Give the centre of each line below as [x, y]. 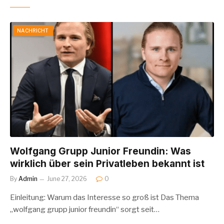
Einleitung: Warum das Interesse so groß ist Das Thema [104, 197]
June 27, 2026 [67, 178]
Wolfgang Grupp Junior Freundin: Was [100, 151]
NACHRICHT [33, 31]
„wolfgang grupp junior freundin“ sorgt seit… [85, 209]
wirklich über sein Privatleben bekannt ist [107, 163]
